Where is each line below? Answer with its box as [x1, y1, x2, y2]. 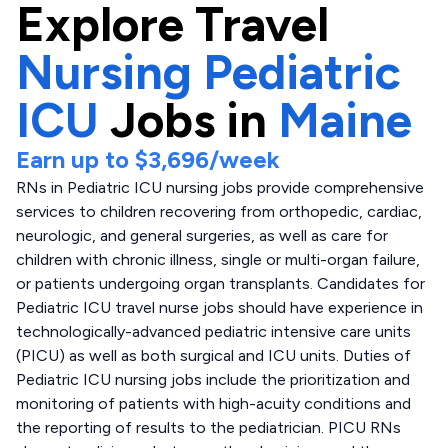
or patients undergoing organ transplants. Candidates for [16, 274, 425, 293]
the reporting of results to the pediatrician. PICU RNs [16, 418, 401, 437]
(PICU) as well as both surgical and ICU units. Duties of [16, 346, 411, 365]
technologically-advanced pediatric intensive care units [16, 322, 411, 341]
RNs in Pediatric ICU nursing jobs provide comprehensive [16, 178, 424, 197]
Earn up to [16, 145, 135, 174]
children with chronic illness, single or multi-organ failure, [16, 250, 420, 269]
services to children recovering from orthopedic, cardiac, [16, 202, 422, 221]
